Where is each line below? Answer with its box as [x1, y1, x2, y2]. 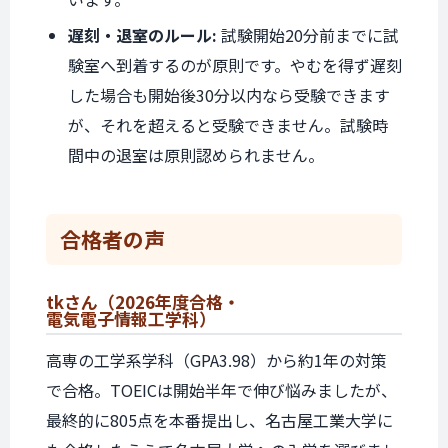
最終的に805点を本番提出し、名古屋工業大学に [46, 408, 393, 432]
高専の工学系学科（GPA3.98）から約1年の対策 [46, 348, 387, 372]
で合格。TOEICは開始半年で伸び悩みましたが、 [46, 378, 397, 402]
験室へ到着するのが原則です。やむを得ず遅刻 [68, 53, 402, 77]
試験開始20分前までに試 [217, 23, 399, 47]
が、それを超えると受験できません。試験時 [68, 113, 388, 137]
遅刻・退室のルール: [68, 23, 217, 47]
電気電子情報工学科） [46, 306, 216, 331]
